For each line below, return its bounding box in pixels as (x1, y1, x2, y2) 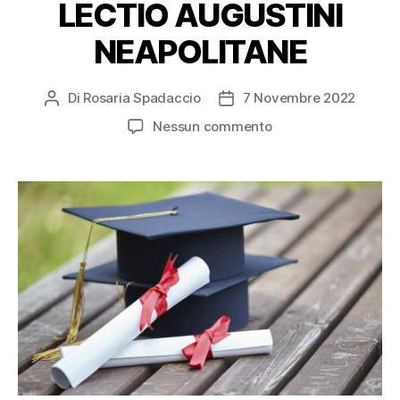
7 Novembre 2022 (242, 88, 356, 106)
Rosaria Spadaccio (83, 88, 201, 106)
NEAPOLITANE (93, 31, 307, 71)
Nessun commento (153, 117, 272, 135)
